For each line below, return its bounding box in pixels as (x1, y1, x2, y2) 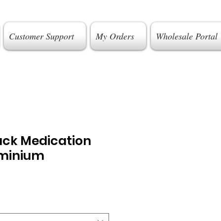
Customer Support (8, 30, 74, 42)
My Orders (95, 30, 134, 42)
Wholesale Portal (155, 30, 218, 42)
